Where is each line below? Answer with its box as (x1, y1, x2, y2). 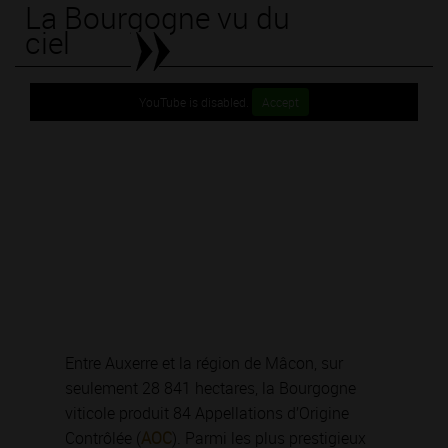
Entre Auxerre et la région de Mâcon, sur (65, 352, 343, 375)
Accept (262, 93, 299, 110)
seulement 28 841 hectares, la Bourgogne (65, 377, 356, 400)
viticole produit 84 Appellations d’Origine (65, 402, 349, 425)
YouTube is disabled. (139, 93, 252, 110)
